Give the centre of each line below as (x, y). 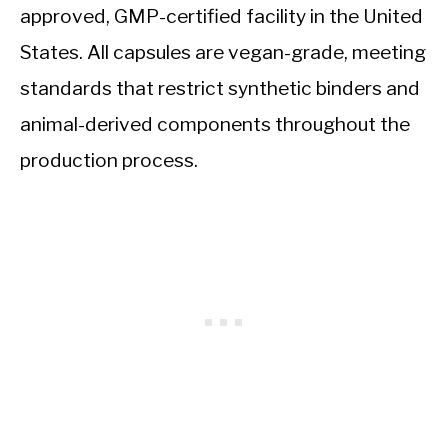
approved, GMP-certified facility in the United (221, 16)
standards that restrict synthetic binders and (220, 88)
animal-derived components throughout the (215, 124)
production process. (109, 160)
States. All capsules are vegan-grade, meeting (223, 52)
